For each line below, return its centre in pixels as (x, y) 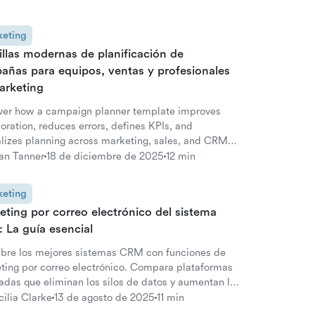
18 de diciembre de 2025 (105, 156)
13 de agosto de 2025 (104, 297)
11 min (171, 297)
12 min (181, 156)
